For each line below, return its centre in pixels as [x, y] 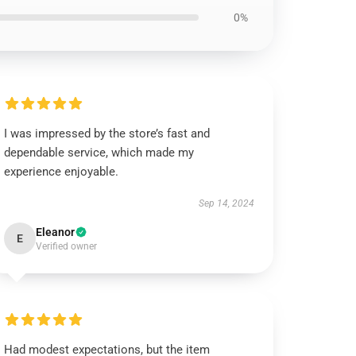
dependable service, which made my [99, 153]
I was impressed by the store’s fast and [107, 133]
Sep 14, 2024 [226, 203]
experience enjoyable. [62, 172]
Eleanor [56, 232]
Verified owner [67, 246]
